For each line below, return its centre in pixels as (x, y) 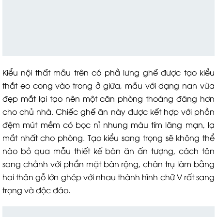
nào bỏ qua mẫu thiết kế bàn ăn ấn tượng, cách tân (108, 151)
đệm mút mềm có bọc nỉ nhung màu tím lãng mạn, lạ (108, 124)
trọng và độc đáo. (36, 190)
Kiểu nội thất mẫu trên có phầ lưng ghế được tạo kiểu (108, 72)
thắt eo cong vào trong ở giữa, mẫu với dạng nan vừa (108, 85)
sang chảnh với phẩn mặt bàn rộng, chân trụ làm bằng (108, 164)
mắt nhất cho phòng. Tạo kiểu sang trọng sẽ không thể (108, 138)
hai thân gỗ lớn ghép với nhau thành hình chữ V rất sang (108, 177)
